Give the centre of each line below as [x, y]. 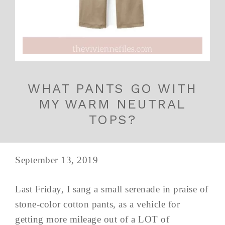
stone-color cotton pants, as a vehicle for [97, 204]
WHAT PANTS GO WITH [113, 89]
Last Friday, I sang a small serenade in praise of [112, 189]
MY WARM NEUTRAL [112, 104]
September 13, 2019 [57, 160]
